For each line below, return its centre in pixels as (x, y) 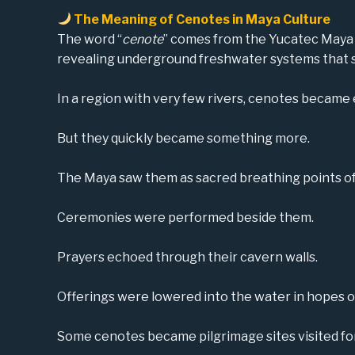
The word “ (90, 39)
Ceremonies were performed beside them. (185, 217)
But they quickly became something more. (183, 138)
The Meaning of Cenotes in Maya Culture (201, 19)
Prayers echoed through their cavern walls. (187, 257)
